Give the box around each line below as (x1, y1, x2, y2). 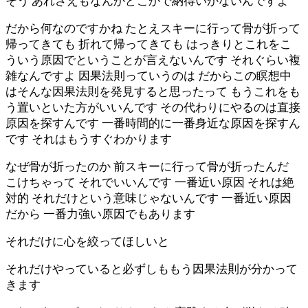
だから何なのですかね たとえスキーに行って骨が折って (5, 21, 300, 35)
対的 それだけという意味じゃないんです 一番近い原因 (5, 191, 291, 205)
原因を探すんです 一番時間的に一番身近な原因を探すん (5, 116, 300, 130)
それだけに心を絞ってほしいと (5, 234, 169, 248)
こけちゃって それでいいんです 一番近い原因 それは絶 (5, 175, 294, 189)
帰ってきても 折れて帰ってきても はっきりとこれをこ (5, 37, 291, 51)
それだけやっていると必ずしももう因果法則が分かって (5, 262, 298, 276)
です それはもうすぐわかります (5, 132, 172, 146)
